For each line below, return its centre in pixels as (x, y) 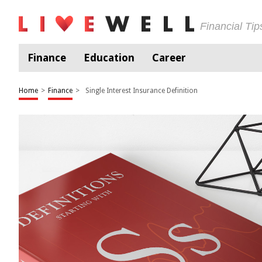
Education (109, 58)
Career (169, 58)
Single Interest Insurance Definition (142, 91)
